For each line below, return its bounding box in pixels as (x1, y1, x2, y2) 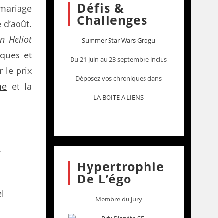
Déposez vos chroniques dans (75, 74, 162, 83)
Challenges (76, 12, 147, 28)
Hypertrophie (76, 158, 164, 175)
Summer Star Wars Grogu (82, 36, 156, 45)
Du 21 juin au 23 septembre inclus (70, 55, 167, 64)
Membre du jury (95, 195, 142, 203)
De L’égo (76, 170, 131, 187)
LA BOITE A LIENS (93, 93, 144, 102)
